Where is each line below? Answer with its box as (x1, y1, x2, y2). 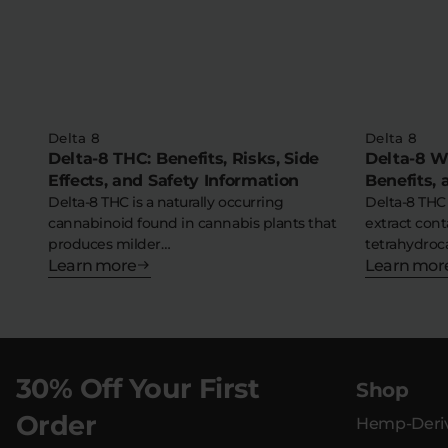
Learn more (48, 255, 136, 275)
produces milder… (48, 234, 171, 253)
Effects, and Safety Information (48, 170, 300, 190)
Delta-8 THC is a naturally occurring (48, 192, 284, 211)
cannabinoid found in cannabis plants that (48, 213, 337, 232)
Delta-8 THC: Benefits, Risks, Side (48, 148, 320, 168)
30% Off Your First (16, 371, 260, 405)
